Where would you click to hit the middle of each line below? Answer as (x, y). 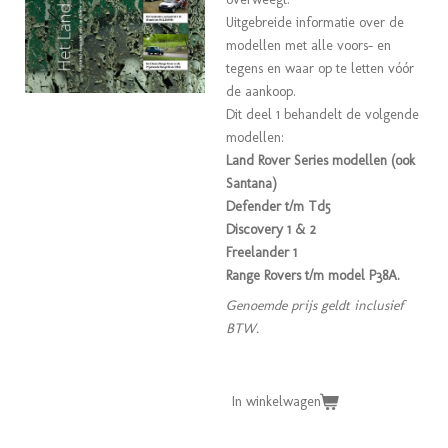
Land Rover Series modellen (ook (320, 160)
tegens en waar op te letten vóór (320, 68)
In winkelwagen (276, 402)
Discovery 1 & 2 (271, 229)
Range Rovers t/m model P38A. (313, 275)
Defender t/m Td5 (278, 206)
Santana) (251, 183)
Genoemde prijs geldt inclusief (315, 305)
